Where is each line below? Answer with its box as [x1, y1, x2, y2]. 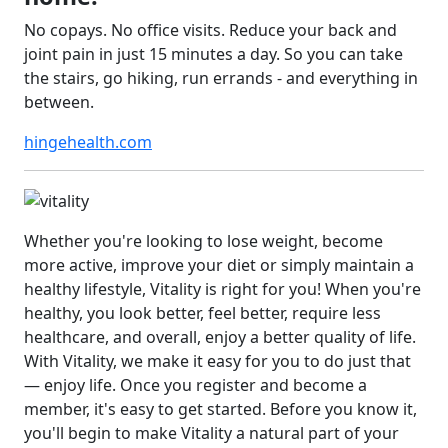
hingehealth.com [24, 131, 152, 154]
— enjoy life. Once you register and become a [24, 374, 367, 397]
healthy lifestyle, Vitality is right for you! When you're [24, 278, 421, 301]
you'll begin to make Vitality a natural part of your [24, 422, 399, 445]
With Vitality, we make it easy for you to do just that [24, 350, 411, 373]
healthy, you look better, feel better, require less [24, 302, 381, 325]
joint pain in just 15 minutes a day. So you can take [24, 43, 403, 66]
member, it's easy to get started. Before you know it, [24, 398, 417, 421]
